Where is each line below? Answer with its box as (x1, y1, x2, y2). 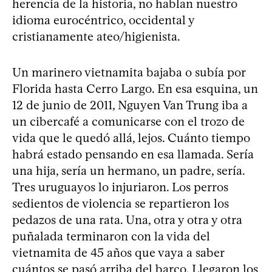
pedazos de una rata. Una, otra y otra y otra (12, 212, 242, 227)
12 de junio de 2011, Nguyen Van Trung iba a (12, 98, 248, 112)
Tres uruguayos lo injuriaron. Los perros (12, 180, 228, 194)
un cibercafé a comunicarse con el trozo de (12, 114, 245, 129)
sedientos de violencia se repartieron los (12, 196, 229, 211)
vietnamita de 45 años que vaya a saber (12, 245, 224, 260)
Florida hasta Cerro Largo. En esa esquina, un (12, 81, 258, 96)
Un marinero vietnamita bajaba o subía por (12, 65, 245, 80)
